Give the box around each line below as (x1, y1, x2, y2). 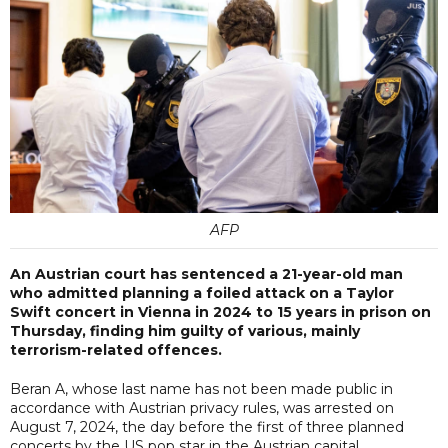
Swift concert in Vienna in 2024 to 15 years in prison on (10, 302, 431, 321)
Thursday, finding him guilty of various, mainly (10, 321, 360, 340)
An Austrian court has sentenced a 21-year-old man (10, 264, 403, 283)
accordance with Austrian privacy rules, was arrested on (10, 398, 394, 417)
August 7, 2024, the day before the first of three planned (10, 417, 404, 436)
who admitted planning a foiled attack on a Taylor (10, 283, 394, 302)
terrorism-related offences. (10, 340, 222, 359)
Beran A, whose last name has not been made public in (10, 379, 393, 398)
